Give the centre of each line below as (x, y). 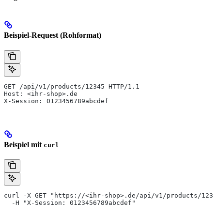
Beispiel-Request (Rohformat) (53, 35)
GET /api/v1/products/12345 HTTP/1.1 (72, 86)
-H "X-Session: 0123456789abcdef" (70, 203)
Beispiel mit (23, 144)
